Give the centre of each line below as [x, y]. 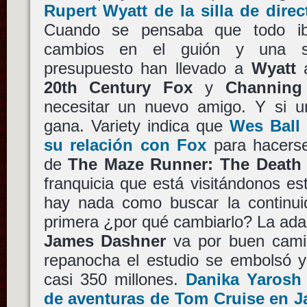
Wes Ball [265, 126]
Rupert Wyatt [96, 11]
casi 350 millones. [114, 280]
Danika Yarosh [244, 280]
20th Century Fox [118, 88]
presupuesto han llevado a [147, 69]
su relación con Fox [125, 145]
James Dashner [105, 241]
